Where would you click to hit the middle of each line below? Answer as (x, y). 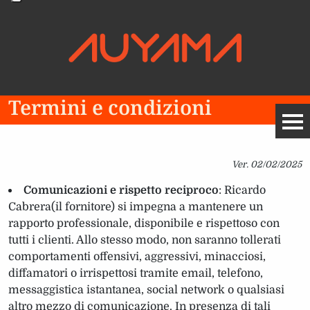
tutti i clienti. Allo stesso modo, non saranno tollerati (145, 240)
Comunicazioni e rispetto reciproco (121, 190)
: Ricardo (242, 190)
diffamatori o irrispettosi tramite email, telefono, (136, 273)
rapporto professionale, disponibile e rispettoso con (144, 223)
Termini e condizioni (110, 107)
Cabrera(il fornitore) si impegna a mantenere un (136, 207)
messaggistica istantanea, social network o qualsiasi (146, 290)
